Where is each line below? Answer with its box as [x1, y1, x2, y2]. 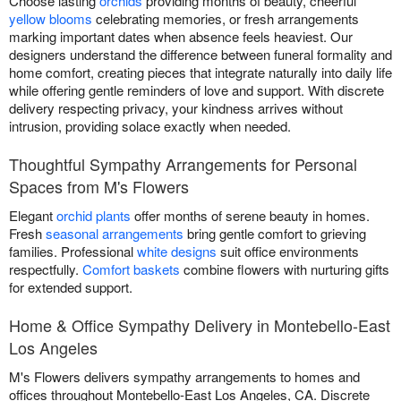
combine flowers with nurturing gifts [180, 259, 389, 278]
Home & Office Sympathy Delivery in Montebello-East [9, 312, 390, 337]
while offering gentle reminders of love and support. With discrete [9, 80, 384, 99]
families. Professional [9, 241, 137, 260]
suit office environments [217, 241, 359, 260]
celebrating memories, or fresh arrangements [92, 8, 359, 28]
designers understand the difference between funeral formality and [9, 44, 392, 64]
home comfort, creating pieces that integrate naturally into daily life [9, 62, 392, 81]
